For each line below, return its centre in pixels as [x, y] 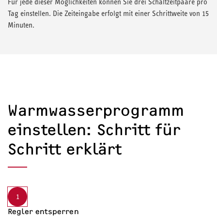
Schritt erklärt [65, 149]
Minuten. [22, 25]
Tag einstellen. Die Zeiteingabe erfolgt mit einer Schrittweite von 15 [108, 13]
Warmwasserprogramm [96, 110]
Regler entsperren [43, 211]
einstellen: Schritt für [94, 130]
